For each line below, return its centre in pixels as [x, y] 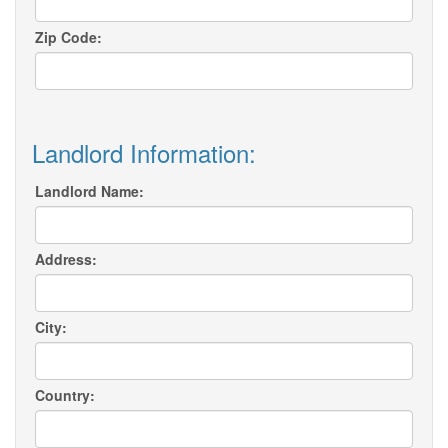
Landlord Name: [89, 191]
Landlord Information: [144, 153]
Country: [65, 395]
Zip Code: [68, 37]
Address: [66, 259]
